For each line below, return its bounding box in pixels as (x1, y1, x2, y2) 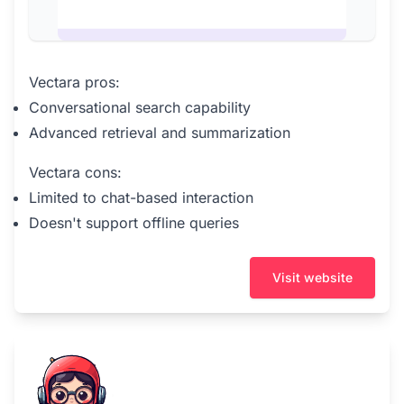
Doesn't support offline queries (29, 214, 239, 232)
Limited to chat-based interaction (29, 188, 253, 207)
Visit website (272, 270, 353, 285)
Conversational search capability (29, 98, 251, 116)
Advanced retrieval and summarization (29, 124, 290, 142)
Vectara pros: (29, 73, 120, 91)
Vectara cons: (29, 163, 122, 181)
